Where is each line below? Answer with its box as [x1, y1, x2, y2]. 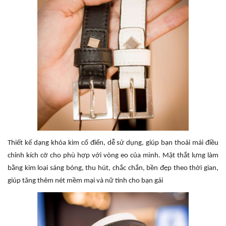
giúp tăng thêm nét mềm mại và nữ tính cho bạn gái [8, 177, 163, 185]
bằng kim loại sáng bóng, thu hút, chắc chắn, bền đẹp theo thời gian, [8, 164, 218, 172]
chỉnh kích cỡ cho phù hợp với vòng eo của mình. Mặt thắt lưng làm [8, 151, 218, 159]
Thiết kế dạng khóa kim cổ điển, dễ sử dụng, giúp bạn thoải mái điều [8, 139, 218, 147]
